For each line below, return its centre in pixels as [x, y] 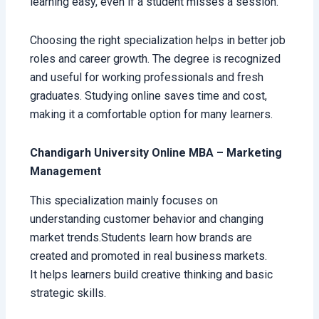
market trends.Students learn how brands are [141, 238]
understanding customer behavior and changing [147, 219]
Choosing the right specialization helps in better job [158, 41]
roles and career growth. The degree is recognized [156, 59]
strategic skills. [68, 293]
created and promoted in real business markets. [149, 256]
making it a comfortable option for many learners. [152, 115]
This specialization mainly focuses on [124, 201]
